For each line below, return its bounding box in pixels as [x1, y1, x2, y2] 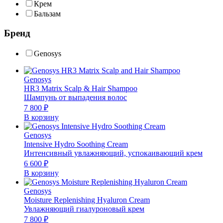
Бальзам [34, 9, 61, 18]
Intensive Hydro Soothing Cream [24, 139, 128, 148]
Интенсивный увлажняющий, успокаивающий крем [24, 148, 203, 157]
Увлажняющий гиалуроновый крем [24, 204, 144, 213]
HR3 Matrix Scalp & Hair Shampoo [24, 84, 137, 93]
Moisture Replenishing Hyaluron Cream [24, 195, 150, 204]
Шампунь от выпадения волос [24, 93, 127, 102]
